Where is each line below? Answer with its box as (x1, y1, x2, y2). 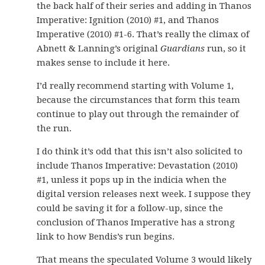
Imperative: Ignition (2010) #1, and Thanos (37, 15, 219, 25)
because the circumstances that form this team (37, 95, 241, 105)
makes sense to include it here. (37, 57, 170, 68)
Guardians (160, 43, 205, 54)
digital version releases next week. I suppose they (37, 189, 251, 199)
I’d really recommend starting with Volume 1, (37, 80, 234, 91)
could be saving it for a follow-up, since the (37, 203, 224, 214)
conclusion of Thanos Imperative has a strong (37, 217, 235, 228)
